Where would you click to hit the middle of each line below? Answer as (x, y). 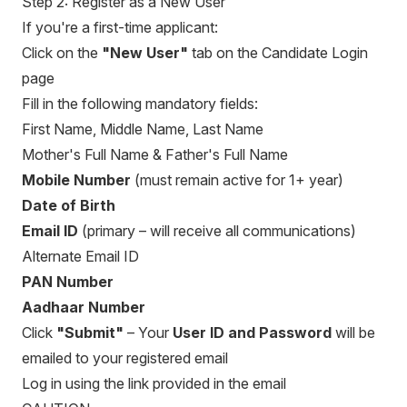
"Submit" (90, 333)
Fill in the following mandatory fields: (140, 104)
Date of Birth (69, 205)
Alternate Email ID (80, 256)
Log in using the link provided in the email (154, 383)
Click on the (62, 53)
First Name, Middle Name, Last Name (143, 129)
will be (353, 333)
